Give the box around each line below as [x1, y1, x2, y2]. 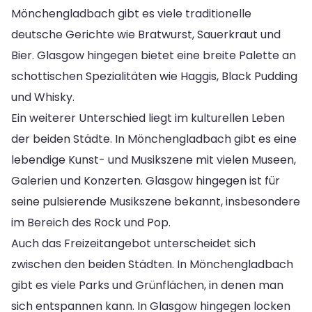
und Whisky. [11, 88, 75, 105]
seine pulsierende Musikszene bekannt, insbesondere [11, 193, 300, 210]
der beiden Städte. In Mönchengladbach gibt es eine [11, 130, 297, 147]
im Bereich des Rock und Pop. [11, 214, 171, 231]
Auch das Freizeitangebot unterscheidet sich [11, 235, 256, 251]
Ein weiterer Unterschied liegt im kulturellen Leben [11, 109, 285, 126]
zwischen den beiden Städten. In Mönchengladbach [11, 256, 293, 272]
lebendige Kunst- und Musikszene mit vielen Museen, [11, 151, 296, 168]
